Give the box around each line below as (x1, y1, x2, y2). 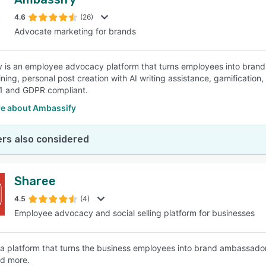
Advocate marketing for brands (14, 26, 136, 36)
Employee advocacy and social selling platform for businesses (14, 208, 255, 218)
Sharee (14, 174, 56, 188)
